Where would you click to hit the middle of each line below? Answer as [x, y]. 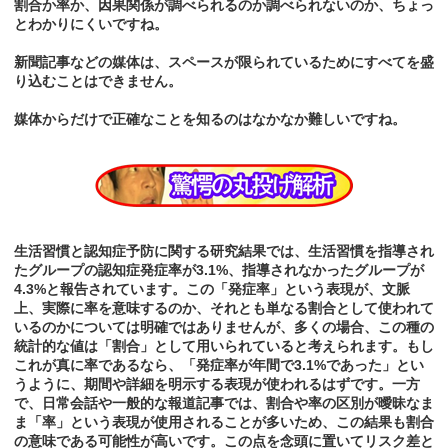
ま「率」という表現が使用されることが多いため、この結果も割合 [224, 422]
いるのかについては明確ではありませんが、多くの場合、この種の [224, 327]
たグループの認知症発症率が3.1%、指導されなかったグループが [219, 270]
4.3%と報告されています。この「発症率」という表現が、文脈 [212, 289]
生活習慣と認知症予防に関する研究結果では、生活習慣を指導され [224, 251]
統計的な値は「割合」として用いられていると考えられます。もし [224, 346]
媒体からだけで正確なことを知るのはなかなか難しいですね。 [210, 119]
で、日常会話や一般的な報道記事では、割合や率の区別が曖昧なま [224, 403]
